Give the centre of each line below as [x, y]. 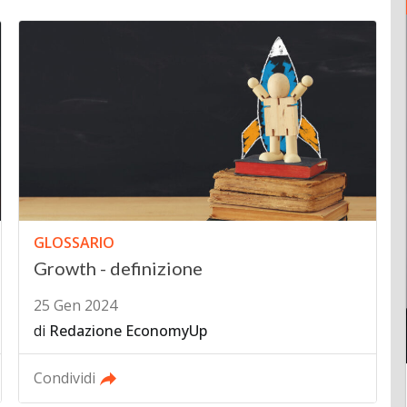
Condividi [65, 378]
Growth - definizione [119, 268]
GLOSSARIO [74, 243]
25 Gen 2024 [76, 306]
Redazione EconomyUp [129, 331]
